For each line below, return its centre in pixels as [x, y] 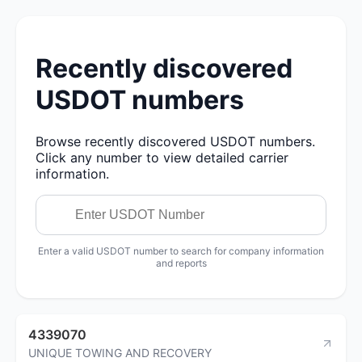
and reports [181, 263]
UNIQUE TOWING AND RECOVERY [120, 352]
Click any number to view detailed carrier [162, 157]
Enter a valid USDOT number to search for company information [181, 250]
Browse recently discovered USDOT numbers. [175, 141]
